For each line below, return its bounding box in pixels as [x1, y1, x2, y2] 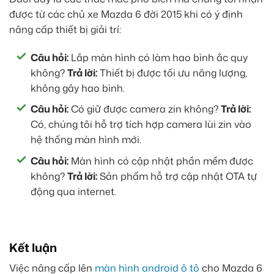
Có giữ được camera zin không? [68, 102, 221, 116]
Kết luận [9, 239, 57, 256]
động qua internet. [31, 184, 116, 198]
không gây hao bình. [31, 81, 125, 95]
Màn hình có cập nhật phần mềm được [68, 154, 253, 168]
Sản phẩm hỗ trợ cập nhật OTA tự [97, 169, 257, 183]
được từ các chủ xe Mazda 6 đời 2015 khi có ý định [9, 7, 243, 21]
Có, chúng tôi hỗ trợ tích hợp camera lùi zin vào [31, 117, 251, 131]
